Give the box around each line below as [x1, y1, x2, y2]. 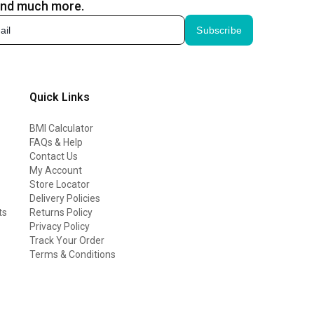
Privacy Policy [29, 220, 90, 232]
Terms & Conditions [29, 248, 116, 260]
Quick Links [29, 90, 90, 104]
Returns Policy [29, 206, 93, 218]
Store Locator [29, 178, 90, 190]
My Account [29, 164, 82, 176]
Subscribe [196, 24, 242, 36]
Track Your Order [29, 234, 104, 246]
